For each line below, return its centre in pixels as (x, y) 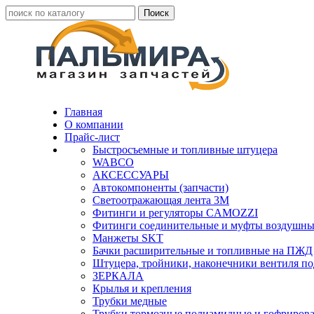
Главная (83, 112)
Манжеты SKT (128, 238)
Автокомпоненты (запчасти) (161, 187)
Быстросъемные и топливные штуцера (185, 150)
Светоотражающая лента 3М (161, 200)
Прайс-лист (92, 137)
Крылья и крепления (142, 288)
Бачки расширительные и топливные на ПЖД (203, 251)
